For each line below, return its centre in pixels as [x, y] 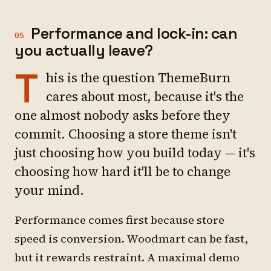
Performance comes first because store [119, 220]
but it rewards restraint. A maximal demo [127, 257]
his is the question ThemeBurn [138, 78]
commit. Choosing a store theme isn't [126, 134]
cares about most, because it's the [145, 96]
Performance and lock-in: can [134, 33]
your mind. [49, 190]
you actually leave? [84, 50]
